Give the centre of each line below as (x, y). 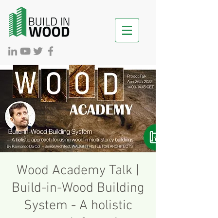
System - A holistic (78, 206)
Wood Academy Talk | (78, 171)
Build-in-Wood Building (78, 188)
